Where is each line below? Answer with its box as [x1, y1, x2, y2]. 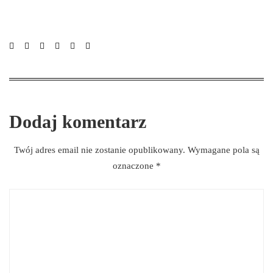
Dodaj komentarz [9, 111, 146, 132]
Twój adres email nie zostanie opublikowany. [13, 144, 185, 155]
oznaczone [112, 160, 156, 171]
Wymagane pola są [187, 144, 260, 155]
